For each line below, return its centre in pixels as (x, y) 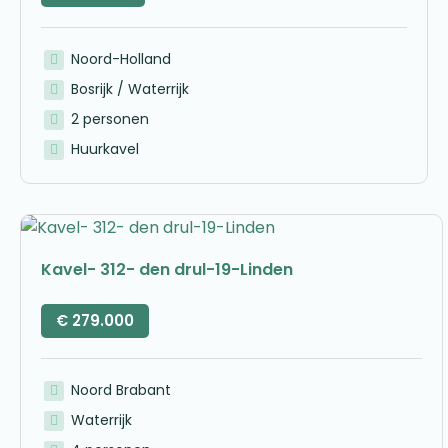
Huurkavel (104, 148)
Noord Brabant (120, 389)
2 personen (109, 118)
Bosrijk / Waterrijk (129, 88)
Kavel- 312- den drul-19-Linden (167, 269)
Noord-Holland (120, 58)
